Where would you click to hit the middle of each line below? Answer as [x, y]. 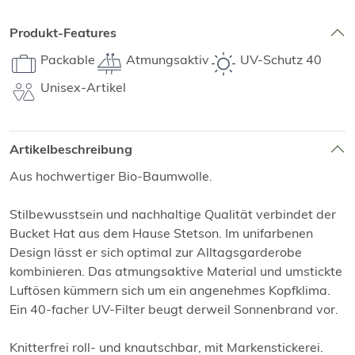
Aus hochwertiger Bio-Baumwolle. [111, 176]
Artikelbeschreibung [71, 149]
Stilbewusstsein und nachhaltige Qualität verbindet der [173, 214]
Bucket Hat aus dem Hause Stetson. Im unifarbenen [161, 233]
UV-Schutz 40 [281, 60]
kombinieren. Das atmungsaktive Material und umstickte [176, 271]
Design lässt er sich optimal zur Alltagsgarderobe [156, 252]
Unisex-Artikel [83, 88]
